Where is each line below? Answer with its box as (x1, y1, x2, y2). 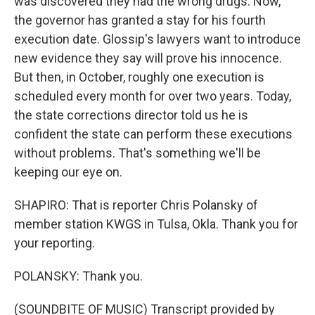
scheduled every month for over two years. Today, (14, 89, 291, 104)
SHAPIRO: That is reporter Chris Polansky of (14, 198, 258, 213)
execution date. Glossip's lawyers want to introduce (14, 32, 301, 47)
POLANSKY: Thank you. (14, 269, 143, 284)
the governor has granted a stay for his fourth (14, 13, 266, 28)
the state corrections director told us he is (14, 108, 248, 123)
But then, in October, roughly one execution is (14, 70, 264, 85)
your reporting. (14, 236, 95, 251)
